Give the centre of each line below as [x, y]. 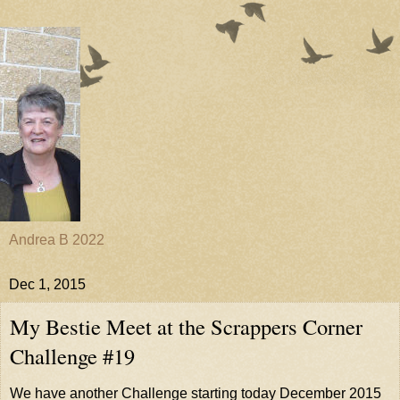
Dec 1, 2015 [47, 284]
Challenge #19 [72, 356]
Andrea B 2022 [57, 240]
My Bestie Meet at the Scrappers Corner [186, 326]
